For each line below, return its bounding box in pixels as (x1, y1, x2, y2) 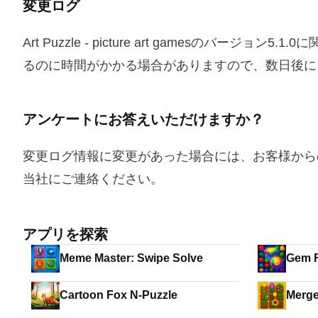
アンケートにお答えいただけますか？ (23, 111, 264, 127)
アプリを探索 (23, 226, 108, 242)
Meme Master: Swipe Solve (172, 252, 203, 264)
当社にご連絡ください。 (23, 172, 163, 186)
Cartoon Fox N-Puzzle (60, 289, 177, 301)
